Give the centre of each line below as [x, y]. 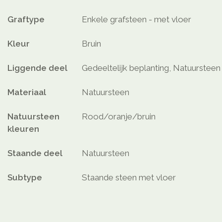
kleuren [23, 129]
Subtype [25, 178]
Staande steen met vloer [129, 178]
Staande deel [35, 153]
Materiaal [27, 92]
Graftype [26, 20]
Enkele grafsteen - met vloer [137, 20]
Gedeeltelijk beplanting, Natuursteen [151, 68]
